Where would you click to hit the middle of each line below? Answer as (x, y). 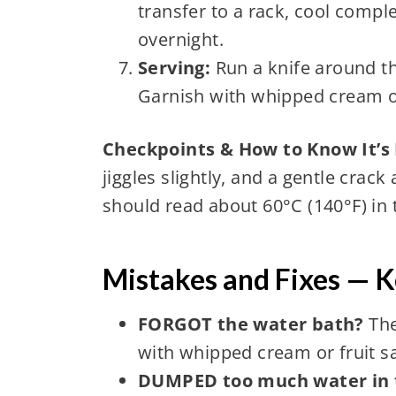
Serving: (174, 67)
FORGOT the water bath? (251, 324)
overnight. (180, 39)
